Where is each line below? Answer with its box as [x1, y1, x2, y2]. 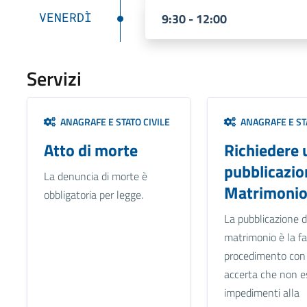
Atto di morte [43, 137, 138, 162]
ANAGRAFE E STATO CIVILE [56, 114, 170, 129]
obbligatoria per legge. [43, 186, 143, 203]
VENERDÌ [38, 8, 92, 25]
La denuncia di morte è [43, 167, 147, 184]
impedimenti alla [223, 284, 299, 301]
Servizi [26, 63, 82, 93]
